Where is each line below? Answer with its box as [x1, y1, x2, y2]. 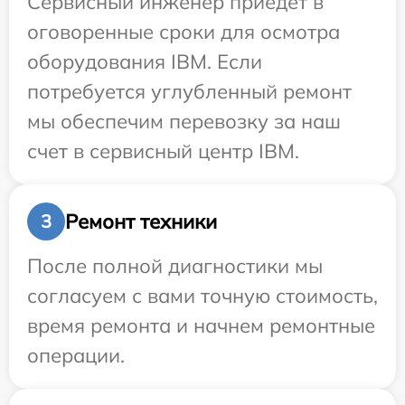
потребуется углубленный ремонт [27, 79, 352, 105]
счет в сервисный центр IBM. [27, 138, 299, 165]
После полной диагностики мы [27, 253, 323, 279]
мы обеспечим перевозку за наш [27, 108, 341, 135]
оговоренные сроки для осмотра [27, 19, 340, 45]
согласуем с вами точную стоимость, [27, 283, 378, 309]
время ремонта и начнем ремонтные [27, 313, 375, 339]
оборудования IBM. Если [27, 49, 262, 75]
